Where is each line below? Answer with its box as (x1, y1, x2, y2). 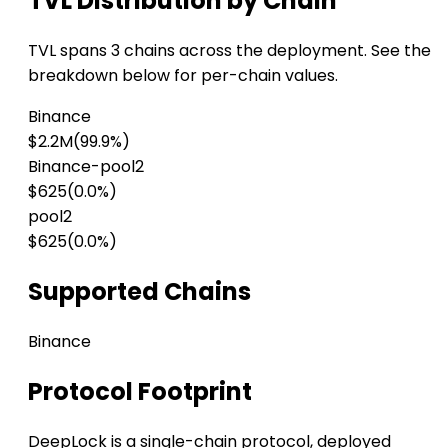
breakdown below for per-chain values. (28, 63, 338, 87)
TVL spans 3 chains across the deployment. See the (28, 38, 431, 62)
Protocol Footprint (28, 374, 252, 408)
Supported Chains (28, 274, 251, 308)
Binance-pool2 (28, 154, 144, 178)
